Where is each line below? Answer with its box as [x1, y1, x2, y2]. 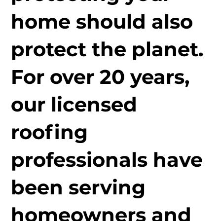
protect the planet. [11, 37, 204, 62]
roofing [11, 120, 88, 145]
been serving [11, 175, 146, 200]
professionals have [11, 147, 203, 172]
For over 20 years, [11, 65, 190, 89]
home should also [11, 9, 193, 34]
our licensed [11, 92, 138, 117]
